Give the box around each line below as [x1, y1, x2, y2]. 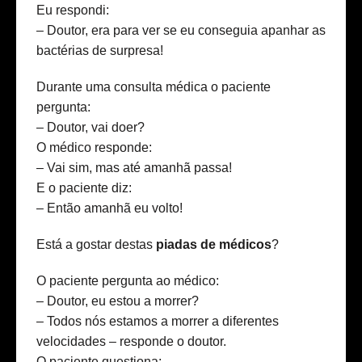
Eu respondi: [36, 3, 109, 18]
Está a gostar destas [36, 238, 156, 252]
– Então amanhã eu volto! [36, 201, 183, 216]
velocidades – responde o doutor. [36, 335, 226, 349]
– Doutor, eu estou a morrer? [36, 294, 199, 309]
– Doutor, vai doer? [36, 120, 145, 135]
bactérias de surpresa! [36, 44, 163, 58]
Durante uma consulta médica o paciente [36, 80, 271, 95]
